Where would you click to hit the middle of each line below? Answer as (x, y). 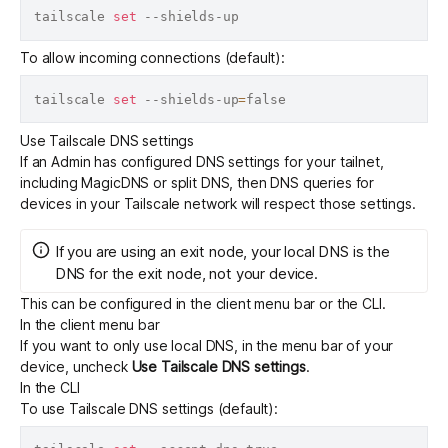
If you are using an (117, 251)
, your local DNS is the (316, 251)
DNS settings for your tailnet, (289, 161)
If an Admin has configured (108, 161)
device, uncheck (76, 367)
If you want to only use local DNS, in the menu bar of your (207, 346)
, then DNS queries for (302, 182)
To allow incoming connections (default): (152, 58)
